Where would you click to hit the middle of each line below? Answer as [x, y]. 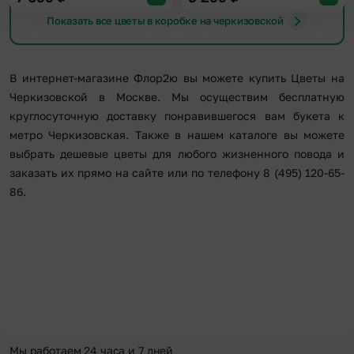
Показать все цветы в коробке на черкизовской [165, 21]
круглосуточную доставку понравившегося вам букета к [177, 115]
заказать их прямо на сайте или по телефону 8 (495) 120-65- [177, 172]
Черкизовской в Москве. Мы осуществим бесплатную [177, 96]
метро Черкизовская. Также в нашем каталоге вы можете [177, 134]
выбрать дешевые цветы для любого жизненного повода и [177, 153]
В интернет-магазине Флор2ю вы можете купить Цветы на [177, 77]
